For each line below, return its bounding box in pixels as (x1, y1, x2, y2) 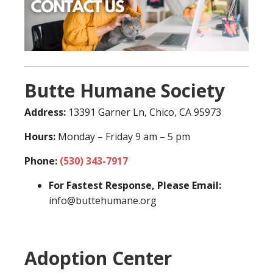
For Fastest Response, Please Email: (49, 178, 221, 192)
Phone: (24, 154, 60, 168)
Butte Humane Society (24, 77, 225, 103)
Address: (24, 105, 68, 119)
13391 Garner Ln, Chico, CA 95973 (68, 105, 221, 119)
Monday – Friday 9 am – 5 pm (58, 129, 190, 143)
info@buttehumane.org (49, 193, 157, 207)
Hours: (24, 129, 58, 143)
